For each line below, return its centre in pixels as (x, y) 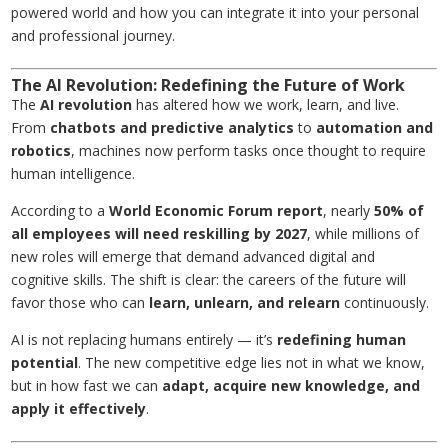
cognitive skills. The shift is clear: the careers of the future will (209, 280)
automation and (375, 128)
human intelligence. (73, 174)
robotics (41, 151)
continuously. (385, 303)
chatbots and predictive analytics (172, 128)
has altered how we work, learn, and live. (266, 105)
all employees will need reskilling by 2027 (159, 234)
